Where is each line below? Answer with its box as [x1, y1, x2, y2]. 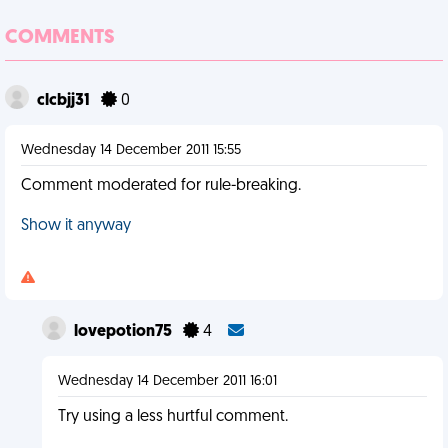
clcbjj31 [37, 93, 93, 109]
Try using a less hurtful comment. [57, 409, 288, 425]
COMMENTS [5, 28, 115, 48]
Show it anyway [21, 218, 131, 234]
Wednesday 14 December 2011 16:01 [57, 374, 277, 389]
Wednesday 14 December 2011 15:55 [21, 143, 241, 158]
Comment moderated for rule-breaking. [21, 178, 301, 194]
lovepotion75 [73, 324, 175, 340]
